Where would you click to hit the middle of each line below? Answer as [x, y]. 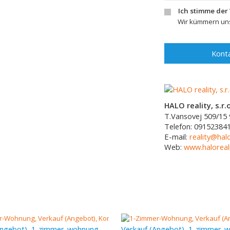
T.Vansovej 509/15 [196, 116]
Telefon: [179, 126]
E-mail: [177, 137]
